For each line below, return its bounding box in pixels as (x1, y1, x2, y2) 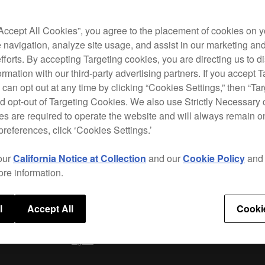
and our (146, 151, 183, 165)
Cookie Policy (183, 151, 245, 165)
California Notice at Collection (13, 151, 146, 165)
